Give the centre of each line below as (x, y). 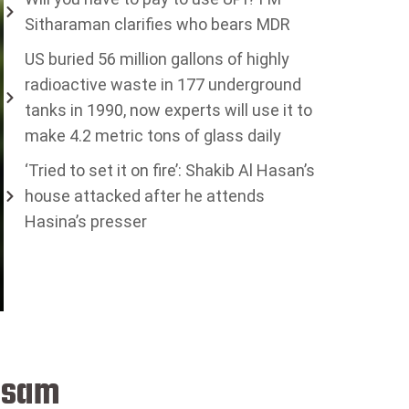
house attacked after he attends (144, 196)
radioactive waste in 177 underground (163, 85)
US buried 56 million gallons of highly (157, 59)
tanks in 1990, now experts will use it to (168, 110)
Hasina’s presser (85, 222)
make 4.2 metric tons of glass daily (152, 136)
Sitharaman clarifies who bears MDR (157, 25)
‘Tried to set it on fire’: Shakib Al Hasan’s (169, 171)
